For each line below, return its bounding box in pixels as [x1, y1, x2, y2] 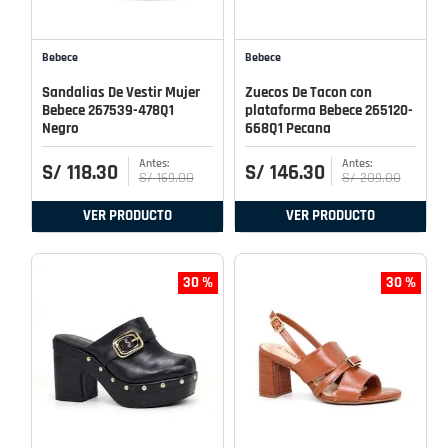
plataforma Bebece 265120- [245, 100, 413, 120]
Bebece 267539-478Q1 [42, 100, 174, 120]
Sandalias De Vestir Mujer [42, 82, 200, 102]
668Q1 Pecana [245, 118, 331, 138]
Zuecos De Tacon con [245, 82, 372, 102]
